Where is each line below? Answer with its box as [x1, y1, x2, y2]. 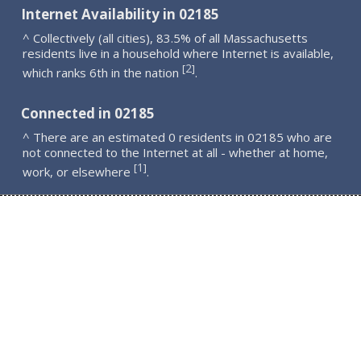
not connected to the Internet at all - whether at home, [23, 144, 329, 160]
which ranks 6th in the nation [23, 64, 183, 81]
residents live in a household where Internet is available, [23, 44, 334, 61]
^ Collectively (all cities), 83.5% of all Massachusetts [23, 29, 309, 46]
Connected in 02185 [21, 104, 156, 123]
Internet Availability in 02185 [21, 4, 220, 23]
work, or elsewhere [23, 164, 135, 180]
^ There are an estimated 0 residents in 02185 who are [23, 129, 333, 145]
